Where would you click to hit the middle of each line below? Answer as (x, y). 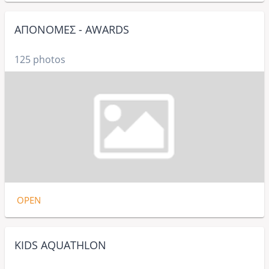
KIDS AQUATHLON (60, 245)
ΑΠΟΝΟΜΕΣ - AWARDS (72, 30)
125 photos (40, 60)
